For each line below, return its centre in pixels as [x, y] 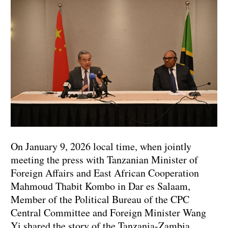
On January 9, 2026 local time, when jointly [101, 146]
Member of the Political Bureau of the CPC [100, 199]
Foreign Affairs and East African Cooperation [105, 173]
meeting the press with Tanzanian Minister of [107, 159]
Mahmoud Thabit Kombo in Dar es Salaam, [101, 186]
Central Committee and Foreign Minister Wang [108, 212]
